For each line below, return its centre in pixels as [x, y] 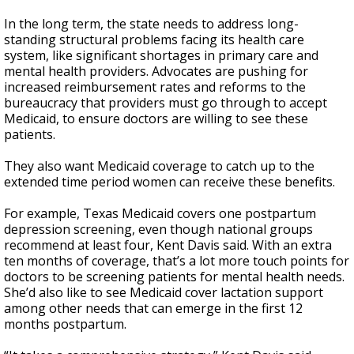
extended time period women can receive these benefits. [169, 182]
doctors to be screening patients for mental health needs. [174, 277]
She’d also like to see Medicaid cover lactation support [164, 292]
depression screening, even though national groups [158, 229]
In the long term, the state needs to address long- [151, 24]
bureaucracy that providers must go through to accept [166, 103]
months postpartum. [65, 324]
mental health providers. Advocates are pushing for [156, 71]
